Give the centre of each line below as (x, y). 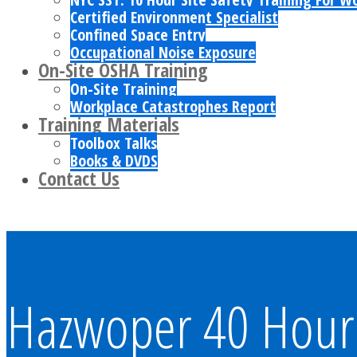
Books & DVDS (114, 161)
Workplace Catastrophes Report (173, 106)
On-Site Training (124, 89)
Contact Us (79, 178)
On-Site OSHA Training (123, 70)
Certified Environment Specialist (174, 17)
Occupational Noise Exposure (163, 52)
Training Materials (109, 124)
